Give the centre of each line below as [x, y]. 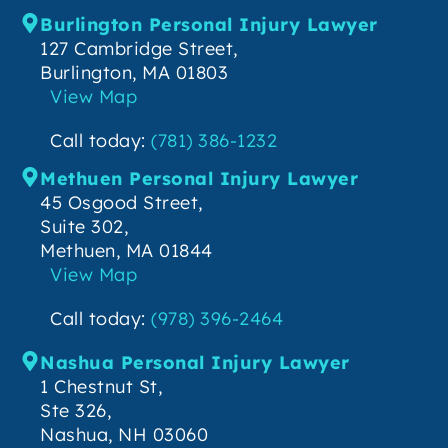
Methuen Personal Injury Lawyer [199, 179]
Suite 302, [84, 227]
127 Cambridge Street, [139, 49]
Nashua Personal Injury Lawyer [195, 363]
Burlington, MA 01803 [134, 73]
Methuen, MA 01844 [126, 251]
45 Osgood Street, [121, 203]
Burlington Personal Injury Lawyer [209, 25]
